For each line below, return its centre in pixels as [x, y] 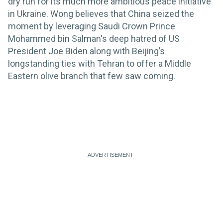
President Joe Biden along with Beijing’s [86, 51]
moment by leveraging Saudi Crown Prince [92, 26]
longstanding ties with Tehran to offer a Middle [100, 64]
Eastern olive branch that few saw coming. [92, 76]
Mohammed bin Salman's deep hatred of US [94, 39]
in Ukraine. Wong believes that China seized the [101, 14]
